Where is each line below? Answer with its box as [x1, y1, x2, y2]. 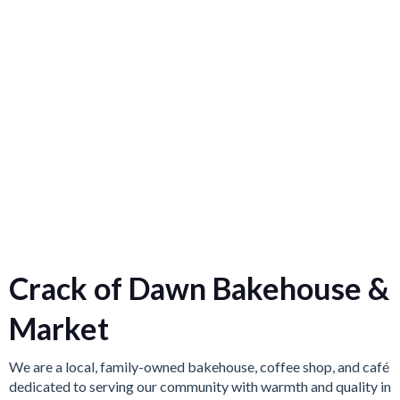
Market [9, 310, 109, 346]
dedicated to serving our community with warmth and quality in [9, 378, 391, 395]
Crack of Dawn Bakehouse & [9, 270, 389, 306]
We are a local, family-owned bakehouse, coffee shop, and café [9, 358, 389, 375]
